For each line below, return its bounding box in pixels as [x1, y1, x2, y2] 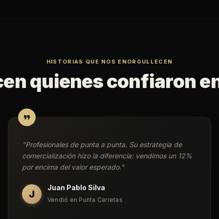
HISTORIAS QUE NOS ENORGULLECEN [46, 58, 173, 65]
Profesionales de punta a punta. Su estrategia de [25, 140, 182, 149]
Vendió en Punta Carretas [47, 196, 123, 203]
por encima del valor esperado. [22, 163, 121, 171]
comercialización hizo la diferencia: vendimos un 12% [22, 152, 192, 160]
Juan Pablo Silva [47, 183, 105, 192]
